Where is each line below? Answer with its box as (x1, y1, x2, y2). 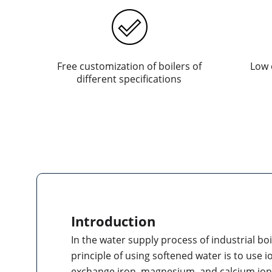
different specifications (76, 72, 182, 86)
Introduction (71, 211, 155, 230)
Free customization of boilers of (56, 59, 202, 73)
